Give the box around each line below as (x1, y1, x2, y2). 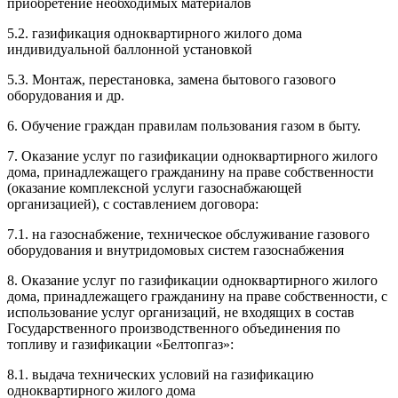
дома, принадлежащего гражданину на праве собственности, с (7, 288, 387, 304)
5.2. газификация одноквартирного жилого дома (7, 25, 302, 41)
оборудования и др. (7, 87, 124, 103)
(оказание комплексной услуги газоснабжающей (7, 179, 302, 195)
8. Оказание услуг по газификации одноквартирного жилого (7, 272, 378, 288)
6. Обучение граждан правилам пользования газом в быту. (7, 117, 361, 133)
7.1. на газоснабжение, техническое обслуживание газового (7, 226, 370, 242)
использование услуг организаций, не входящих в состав (7, 304, 354, 320)
